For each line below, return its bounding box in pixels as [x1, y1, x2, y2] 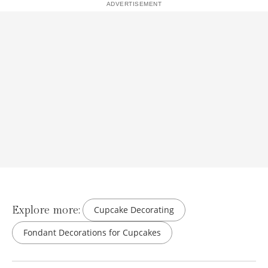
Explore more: [12, 203, 80, 217]
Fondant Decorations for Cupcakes [23, 227, 161, 238]
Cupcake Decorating [94, 204, 174, 215]
